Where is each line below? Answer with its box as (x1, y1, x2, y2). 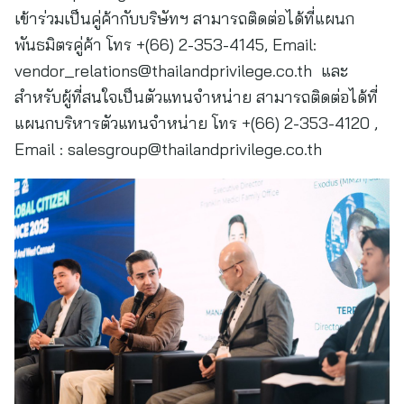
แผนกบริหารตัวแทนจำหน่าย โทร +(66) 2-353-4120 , (14, 113, 378, 133)
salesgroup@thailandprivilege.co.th (68, 139, 322, 160)
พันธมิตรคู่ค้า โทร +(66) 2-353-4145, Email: (14, 34, 317, 55)
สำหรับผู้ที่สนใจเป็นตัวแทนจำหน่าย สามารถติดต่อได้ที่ (14, 87, 378, 107)
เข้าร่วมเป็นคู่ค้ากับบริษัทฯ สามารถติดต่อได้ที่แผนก (14, 8, 354, 29)
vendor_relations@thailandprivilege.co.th (14, 60, 312, 81)
